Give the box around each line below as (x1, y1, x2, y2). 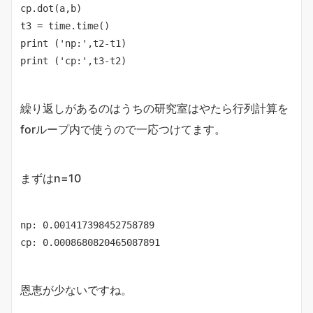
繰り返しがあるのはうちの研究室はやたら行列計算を (20, 101, 289, 116)
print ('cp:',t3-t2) (20, 55, 126, 67)
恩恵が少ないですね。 (20, 283, 132, 298)
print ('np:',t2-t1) (20, 38, 126, 50)
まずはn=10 (20, 171, 81, 186)
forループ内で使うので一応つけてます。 (20, 122, 226, 137)
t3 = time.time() (20, 20, 110, 32)
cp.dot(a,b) (20, 3, 82, 15)
